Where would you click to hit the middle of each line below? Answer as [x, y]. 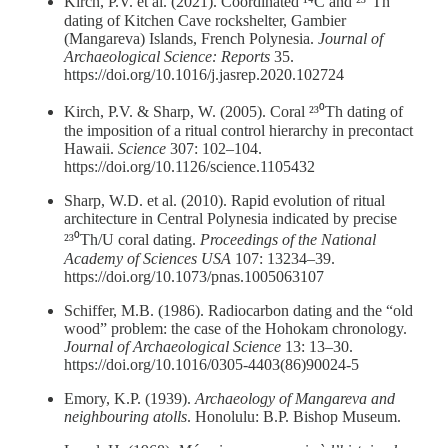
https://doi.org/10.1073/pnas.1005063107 [194, 277]
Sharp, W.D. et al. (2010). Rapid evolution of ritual [224, 201]
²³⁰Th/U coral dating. [132, 240]
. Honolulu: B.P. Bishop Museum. [294, 417]
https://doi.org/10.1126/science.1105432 [189, 167]
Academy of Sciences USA [147, 259]
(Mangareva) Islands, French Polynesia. [191, 39]
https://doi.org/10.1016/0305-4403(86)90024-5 [211, 365]
